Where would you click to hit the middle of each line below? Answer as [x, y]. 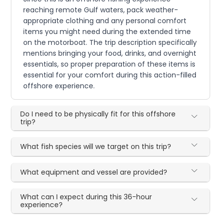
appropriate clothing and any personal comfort [105, 21]
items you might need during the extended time [107, 32]
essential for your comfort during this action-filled [110, 75]
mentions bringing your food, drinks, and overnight [110, 54]
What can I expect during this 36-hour [86, 197]
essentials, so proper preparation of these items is [110, 64]
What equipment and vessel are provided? [94, 172]
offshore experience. [59, 86]
